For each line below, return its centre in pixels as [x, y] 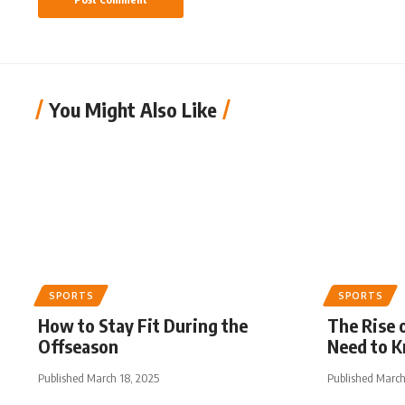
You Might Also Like [133, 109]
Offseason [78, 346]
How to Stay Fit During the [143, 325]
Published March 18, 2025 [99, 378]
